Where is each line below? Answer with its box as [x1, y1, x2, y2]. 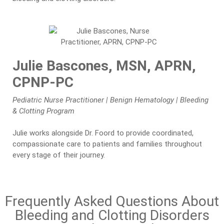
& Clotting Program [12, 106, 74, 115]
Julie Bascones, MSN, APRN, [12, 57, 196, 74]
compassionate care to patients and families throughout [12, 139, 202, 148]
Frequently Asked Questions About [5, 192, 219, 209]
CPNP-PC [12, 73, 73, 90]
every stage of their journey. [12, 150, 105, 159]
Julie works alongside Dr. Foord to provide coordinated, [12, 128, 193, 137]
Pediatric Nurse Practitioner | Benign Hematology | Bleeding [12, 95, 208, 104]
